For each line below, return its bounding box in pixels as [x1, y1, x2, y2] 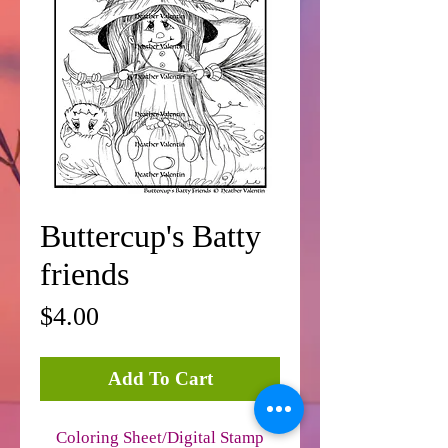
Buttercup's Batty [40, 217, 261, 254]
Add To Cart [107, 367, 213, 389]
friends [40, 255, 129, 292]
